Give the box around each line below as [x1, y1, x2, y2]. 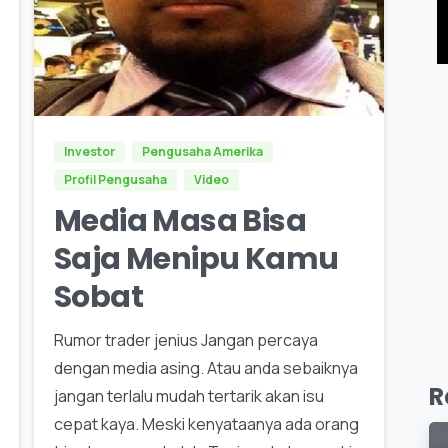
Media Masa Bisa [53, 199, 306, 242]
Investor [63, 142, 115, 160]
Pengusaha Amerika [141, 142, 263, 160]
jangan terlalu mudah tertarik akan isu [53, 384, 324, 407]
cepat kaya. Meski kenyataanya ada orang [53, 412, 359, 435]
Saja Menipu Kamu [53, 237, 339, 280]
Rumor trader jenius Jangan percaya [53, 328, 318, 351]
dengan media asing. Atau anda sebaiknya [53, 356, 358, 379]
